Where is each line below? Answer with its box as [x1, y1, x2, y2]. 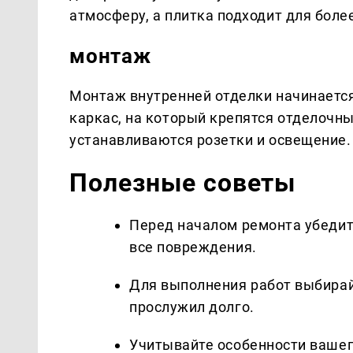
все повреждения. [129, 238, 257, 255]
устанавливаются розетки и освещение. [69, 131, 351, 148]
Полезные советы [69, 167, 296, 198]
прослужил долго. [129, 298, 255, 315]
